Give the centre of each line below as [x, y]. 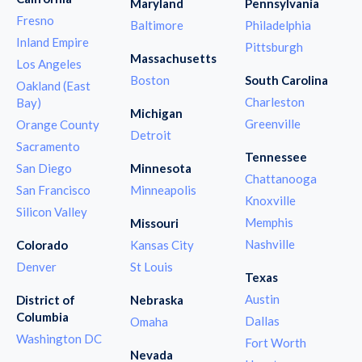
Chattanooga [280, 178]
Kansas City [162, 244]
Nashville [269, 244]
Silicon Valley [52, 211]
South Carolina [286, 80]
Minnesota [161, 168]
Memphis [269, 222]
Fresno [35, 20]
